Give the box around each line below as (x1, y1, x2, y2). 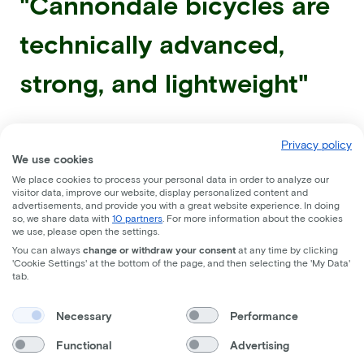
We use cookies (12, 152, 93, 166)
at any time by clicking (236, 244, 338, 255)
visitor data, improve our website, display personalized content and (12, 186, 308, 197)
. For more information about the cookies (162, 212, 343, 223)
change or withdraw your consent (83, 244, 236, 255)
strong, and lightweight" (19, 66, 309, 98)
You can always (12, 244, 83, 255)
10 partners (112, 212, 162, 223)
